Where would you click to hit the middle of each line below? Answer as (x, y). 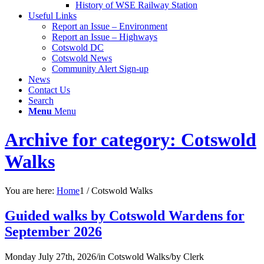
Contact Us (49, 90)
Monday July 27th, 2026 (50, 256)
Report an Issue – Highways (105, 37)
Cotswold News (82, 58)
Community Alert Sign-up (100, 68)
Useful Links (52, 15)
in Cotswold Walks (134, 256)
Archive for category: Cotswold (131, 140)
